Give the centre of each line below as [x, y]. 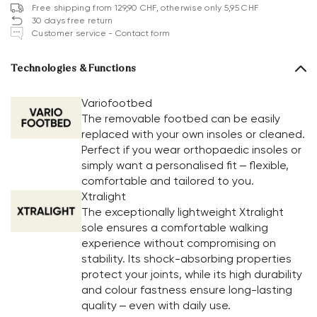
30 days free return [73, 21]
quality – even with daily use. [156, 306]
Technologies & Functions [74, 69]
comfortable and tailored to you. [168, 181]
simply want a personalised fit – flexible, [185, 166]
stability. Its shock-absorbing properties [186, 259]
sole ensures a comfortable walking [175, 228]
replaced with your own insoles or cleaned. [193, 134]
